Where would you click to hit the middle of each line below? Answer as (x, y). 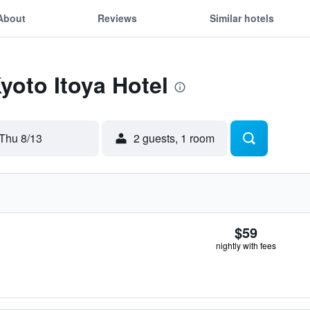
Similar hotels (241, 18)
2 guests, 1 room (174, 138)
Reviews (118, 18)
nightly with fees (246, 245)
